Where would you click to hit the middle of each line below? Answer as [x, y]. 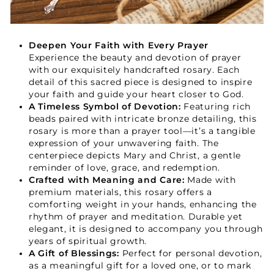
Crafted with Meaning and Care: [107, 180]
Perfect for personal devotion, [191, 253]
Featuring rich [216, 106]
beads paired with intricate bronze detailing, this [143, 118]
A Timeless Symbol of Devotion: [105, 106]
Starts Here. [137, 43]
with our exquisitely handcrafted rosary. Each [135, 69]
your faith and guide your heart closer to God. [136, 94]
